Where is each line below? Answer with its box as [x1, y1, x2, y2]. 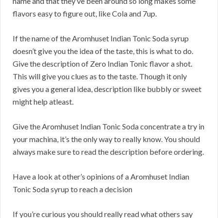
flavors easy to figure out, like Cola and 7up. [13, 9, 157, 18]
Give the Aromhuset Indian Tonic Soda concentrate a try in [13, 122, 204, 131]
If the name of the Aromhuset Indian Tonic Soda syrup [13, 34, 189, 43]
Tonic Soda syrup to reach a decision [13, 184, 132, 194]
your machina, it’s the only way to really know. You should [13, 134, 200, 144]
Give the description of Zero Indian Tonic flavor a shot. [13, 59, 192, 69]
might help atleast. [13, 97, 73, 107]
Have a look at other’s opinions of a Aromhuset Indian [13, 172, 189, 182]
